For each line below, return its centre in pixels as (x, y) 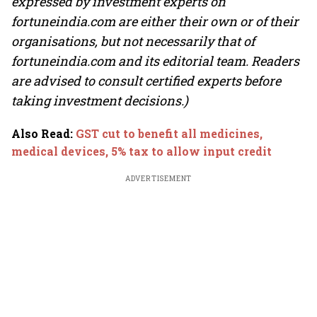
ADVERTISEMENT (158, 179)
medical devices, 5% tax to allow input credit (142, 151)
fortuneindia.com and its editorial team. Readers (155, 61)
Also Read (41, 133)
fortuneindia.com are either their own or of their (155, 21)
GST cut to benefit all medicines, (169, 133)
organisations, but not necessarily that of (133, 41)
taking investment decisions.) (100, 100)
